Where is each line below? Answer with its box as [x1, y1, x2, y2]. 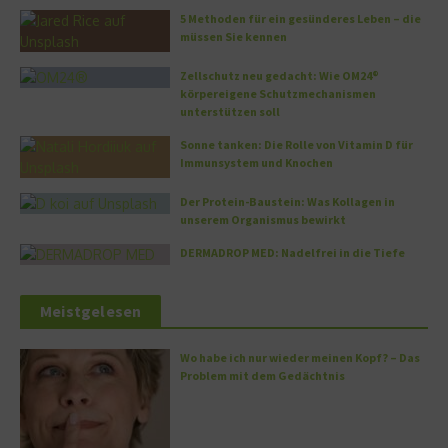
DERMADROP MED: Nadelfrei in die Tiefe [180, 245, 405, 261]
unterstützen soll [180, 104, 280, 120]
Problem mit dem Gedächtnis [180, 368, 345, 384]
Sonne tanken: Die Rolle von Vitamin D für [180, 137, 413, 153]
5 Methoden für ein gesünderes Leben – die [180, 11, 421, 27]
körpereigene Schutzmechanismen [180, 86, 376, 102]
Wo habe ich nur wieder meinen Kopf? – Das [180, 350, 420, 366]
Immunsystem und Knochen [180, 155, 333, 171]
